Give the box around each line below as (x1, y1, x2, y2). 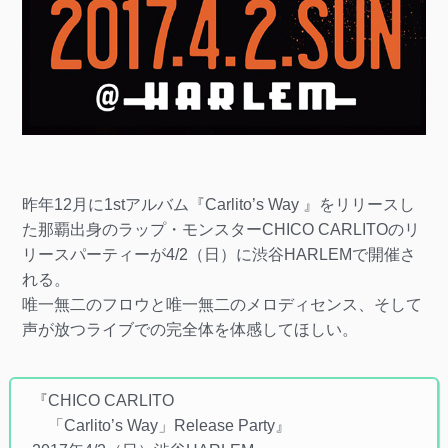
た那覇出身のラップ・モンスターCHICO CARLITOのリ (21, 220, 420, 238)
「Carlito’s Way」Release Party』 (31, 416, 291, 434)
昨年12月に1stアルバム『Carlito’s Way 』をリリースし (21, 195, 415, 213)
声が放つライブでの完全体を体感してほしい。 (21, 320, 358, 338)
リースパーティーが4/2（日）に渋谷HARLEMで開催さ (21, 245, 416, 263)
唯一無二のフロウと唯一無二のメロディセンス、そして (21, 295, 422, 313)
